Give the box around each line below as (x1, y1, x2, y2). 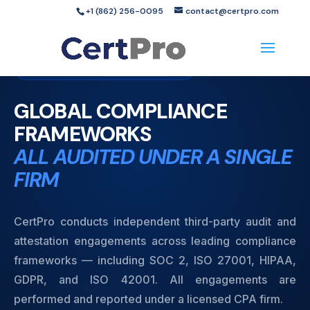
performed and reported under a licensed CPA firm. (14, 292, 283, 306)
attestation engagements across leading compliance (14, 234, 296, 248)
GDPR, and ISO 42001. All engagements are (14, 273, 296, 286)
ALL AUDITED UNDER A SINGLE (14, 143, 292, 170)
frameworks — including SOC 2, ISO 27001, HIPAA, (14, 253, 296, 267)
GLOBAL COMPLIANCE (14, 98, 227, 125)
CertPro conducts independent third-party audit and (14, 215, 296, 228)
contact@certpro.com (185, 6, 280, 17)
